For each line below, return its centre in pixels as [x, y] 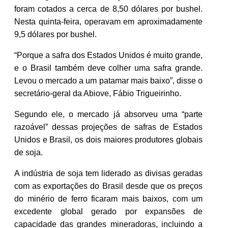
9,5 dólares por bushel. [55, 34]
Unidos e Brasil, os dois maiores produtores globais [108, 139]
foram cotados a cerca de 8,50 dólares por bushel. [108, 9]
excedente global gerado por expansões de [108, 211]
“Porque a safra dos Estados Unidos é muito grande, [108, 55]
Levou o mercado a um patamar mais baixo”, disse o [108, 80]
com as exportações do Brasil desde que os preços [108, 186]
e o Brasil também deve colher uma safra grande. [108, 68]
